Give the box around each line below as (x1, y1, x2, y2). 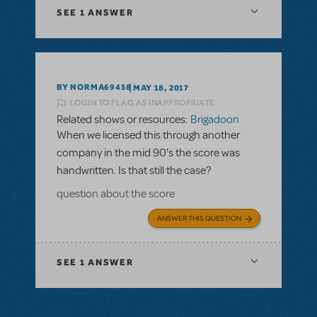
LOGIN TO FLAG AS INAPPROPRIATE (69, 97, 215, 109)
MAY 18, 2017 (133, 82, 190, 93)
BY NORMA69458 (57, 82, 132, 93)
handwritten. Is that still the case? (57, 163, 211, 178)
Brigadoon (190, 112, 239, 127)
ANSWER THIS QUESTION (157, 212, 241, 223)
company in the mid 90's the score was (57, 145, 240, 160)
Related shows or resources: (57, 112, 190, 127)
